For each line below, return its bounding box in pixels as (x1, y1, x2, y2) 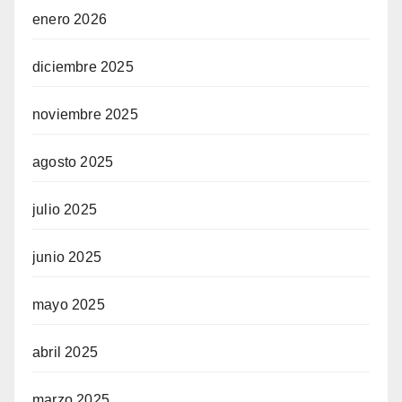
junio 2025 (32, 249, 101, 266)
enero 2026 (32, 12, 107, 28)
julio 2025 (32, 202, 97, 218)
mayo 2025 (32, 297, 105, 313)
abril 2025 (32, 345, 98, 361)
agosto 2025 (32, 154, 114, 170)
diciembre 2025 (32, 59, 134, 75)
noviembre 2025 (32, 107, 138, 123)
